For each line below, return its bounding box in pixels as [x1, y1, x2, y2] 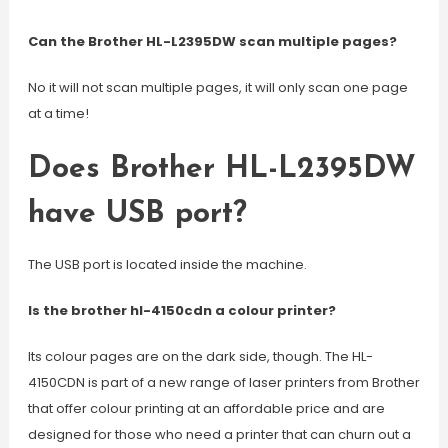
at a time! [27, 104, 89, 123]
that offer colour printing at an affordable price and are [27, 399, 385, 418]
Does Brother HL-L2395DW [27, 154, 416, 185]
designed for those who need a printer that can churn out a [27, 425, 411, 444]
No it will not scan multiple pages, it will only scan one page [27, 78, 408, 97]
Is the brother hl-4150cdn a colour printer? [27, 301, 336, 320]
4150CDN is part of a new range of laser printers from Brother [27, 373, 420, 392]
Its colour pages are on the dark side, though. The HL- [27, 347, 373, 366]
